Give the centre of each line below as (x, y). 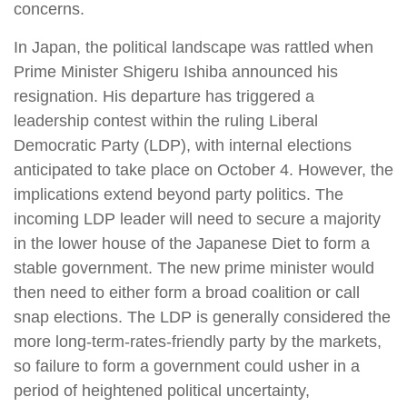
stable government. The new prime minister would (194, 268)
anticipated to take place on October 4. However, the (203, 169)
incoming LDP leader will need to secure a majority (197, 218)
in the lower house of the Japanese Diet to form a (192, 243)
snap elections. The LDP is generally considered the (202, 317)
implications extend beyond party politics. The (179, 194)
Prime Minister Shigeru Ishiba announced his (176, 71)
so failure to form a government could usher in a (187, 366)
